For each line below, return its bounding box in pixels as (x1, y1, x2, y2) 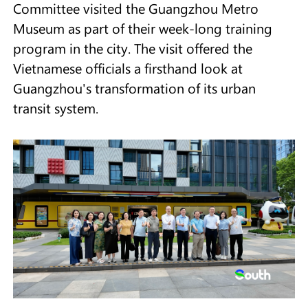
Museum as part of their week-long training (12, 19, 272, 38)
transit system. (12, 99, 98, 118)
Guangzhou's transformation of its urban (12, 79, 256, 98)
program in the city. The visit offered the (12, 39, 252, 58)
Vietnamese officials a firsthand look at (12, 59, 243, 78)
